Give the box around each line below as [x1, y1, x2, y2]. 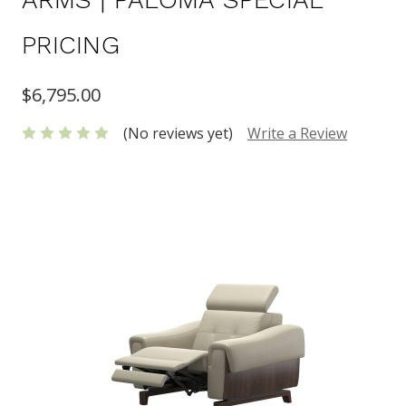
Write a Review [247, 122, 347, 143]
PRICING [22, 30, 120, 60]
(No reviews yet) [123, 122, 233, 143]
